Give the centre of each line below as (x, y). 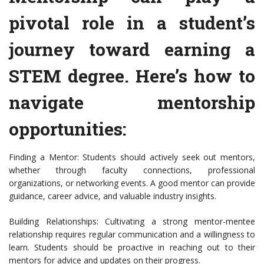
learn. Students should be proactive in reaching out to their (132, 247)
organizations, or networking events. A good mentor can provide (132, 183)
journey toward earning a (132, 49)
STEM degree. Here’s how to (132, 76)
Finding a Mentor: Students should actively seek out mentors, (132, 157)
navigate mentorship (132, 103)
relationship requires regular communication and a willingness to (132, 235)
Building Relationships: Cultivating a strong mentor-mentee (132, 222)
